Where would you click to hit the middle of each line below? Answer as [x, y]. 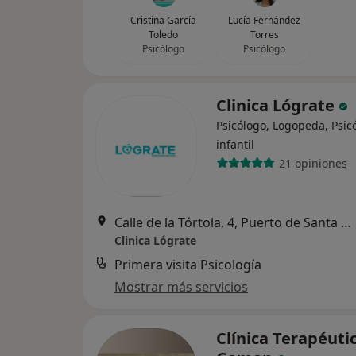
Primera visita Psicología [188, 265]
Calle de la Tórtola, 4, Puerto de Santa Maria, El [346, 222]
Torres [264, 35]
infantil [235, 144]
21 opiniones [313, 163]
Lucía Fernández [264, 20]
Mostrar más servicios [181, 287]
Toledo [163, 35]
